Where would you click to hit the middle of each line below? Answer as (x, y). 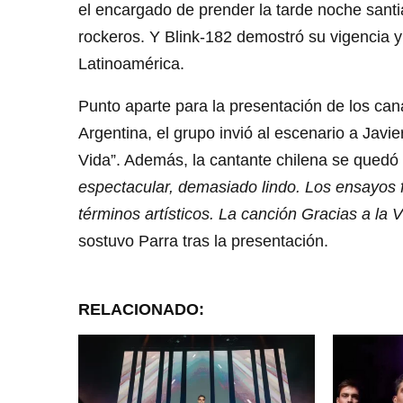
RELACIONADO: (141, 310)
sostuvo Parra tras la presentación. (203, 242)
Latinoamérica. (131, 64)
